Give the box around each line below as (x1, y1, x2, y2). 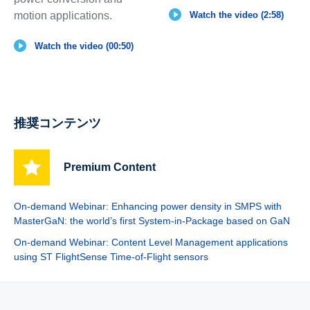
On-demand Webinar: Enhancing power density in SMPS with (13, 200, 282, 212)
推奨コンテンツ (13, 116, 101, 130)
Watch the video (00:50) (34, 40, 134, 51)
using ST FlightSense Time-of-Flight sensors (13, 250, 208, 262)
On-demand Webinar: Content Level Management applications (13, 236, 288, 248)
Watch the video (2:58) (189, 9, 284, 20)
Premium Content (63, 161, 156, 173)
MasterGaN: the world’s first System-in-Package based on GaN (13, 215, 290, 226)
